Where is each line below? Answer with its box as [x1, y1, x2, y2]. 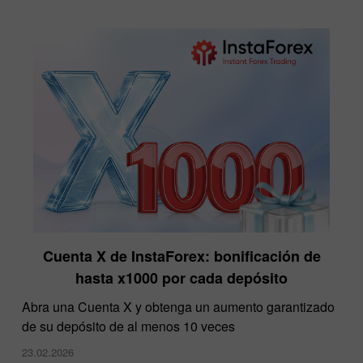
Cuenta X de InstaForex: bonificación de [42, 246, 321, 267]
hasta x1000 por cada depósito [75, 267, 288, 289]
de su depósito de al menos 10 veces [22, 317, 235, 336]
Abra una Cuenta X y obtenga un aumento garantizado [22, 297, 335, 317]
